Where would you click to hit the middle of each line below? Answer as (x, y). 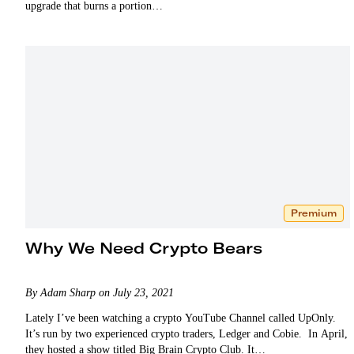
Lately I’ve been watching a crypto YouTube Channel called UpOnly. (181, 318)
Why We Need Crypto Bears (144, 247)
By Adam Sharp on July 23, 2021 (100, 292)
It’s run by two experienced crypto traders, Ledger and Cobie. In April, (186, 333)
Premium (313, 213)
